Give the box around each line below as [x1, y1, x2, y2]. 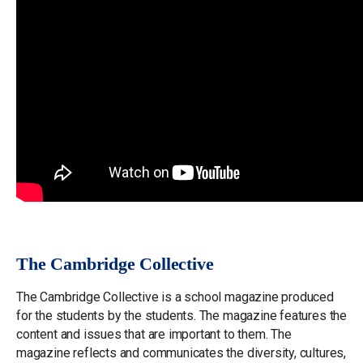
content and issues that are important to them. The [16, 327, 292, 343]
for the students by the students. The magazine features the [16, 308, 347, 324]
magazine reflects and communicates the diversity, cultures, [16, 345, 346, 361]
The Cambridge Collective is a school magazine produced [16, 289, 334, 305]
